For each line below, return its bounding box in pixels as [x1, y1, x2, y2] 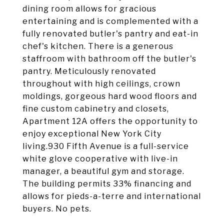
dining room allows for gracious [22, 4, 156, 13]
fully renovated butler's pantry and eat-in [22, 29, 198, 38]
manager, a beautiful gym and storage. [22, 166, 184, 176]
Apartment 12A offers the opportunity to [22, 116, 198, 126]
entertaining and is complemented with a [22, 16, 198, 26]
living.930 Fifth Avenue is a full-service [22, 141, 189, 151]
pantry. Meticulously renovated [22, 66, 156, 76]
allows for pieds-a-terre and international [22, 191, 201, 201]
